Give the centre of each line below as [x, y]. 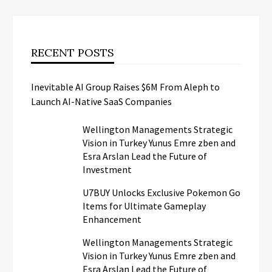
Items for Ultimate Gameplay [144, 206]
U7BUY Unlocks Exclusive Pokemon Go [161, 192]
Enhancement [112, 219]
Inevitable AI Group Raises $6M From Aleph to [125, 87]
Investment [107, 169]
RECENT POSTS [73, 52]
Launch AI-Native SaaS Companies [101, 101]
